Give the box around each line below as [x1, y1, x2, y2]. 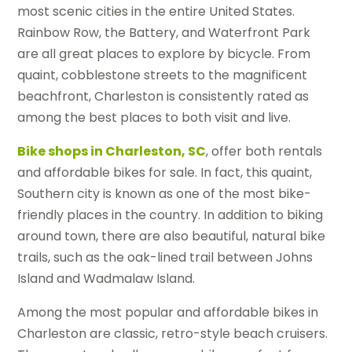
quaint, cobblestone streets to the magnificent [17, 66, 308, 85]
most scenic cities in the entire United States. [17, 2, 295, 21]
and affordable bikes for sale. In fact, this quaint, [17, 163, 313, 182]
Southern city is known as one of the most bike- [17, 185, 312, 203]
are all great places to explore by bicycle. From [17, 45, 311, 64]
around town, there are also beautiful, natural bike [17, 227, 326, 246]
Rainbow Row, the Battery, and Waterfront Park [17, 24, 311, 42]
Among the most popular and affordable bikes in [17, 303, 319, 322]
